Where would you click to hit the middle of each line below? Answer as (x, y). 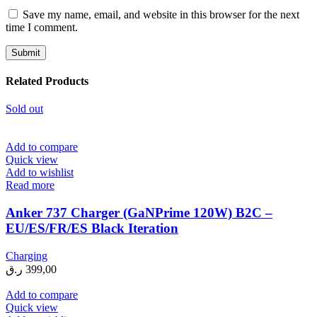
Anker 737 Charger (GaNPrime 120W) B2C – (139, 213)
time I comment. (42, 27)
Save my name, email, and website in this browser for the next (161, 14)
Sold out (24, 109)
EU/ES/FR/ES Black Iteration (92, 229)
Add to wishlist (40, 173)
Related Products (47, 81)
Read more (30, 185)
